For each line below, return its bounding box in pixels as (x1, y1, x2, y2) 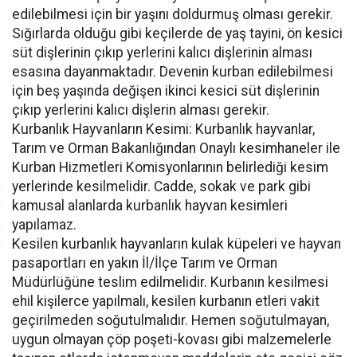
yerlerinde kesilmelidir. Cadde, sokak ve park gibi (12, 178, 311, 194)
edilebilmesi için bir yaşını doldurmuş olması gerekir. (12, 6, 333, 22)
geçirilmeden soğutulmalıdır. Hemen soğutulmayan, (12, 312, 329, 328)
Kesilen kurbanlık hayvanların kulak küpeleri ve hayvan (12, 236, 341, 252)
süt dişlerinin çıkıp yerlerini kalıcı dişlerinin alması (12, 45, 312, 61)
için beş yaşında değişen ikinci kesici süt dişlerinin (12, 83, 320, 99)
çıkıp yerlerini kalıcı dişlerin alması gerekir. (12, 102, 269, 118)
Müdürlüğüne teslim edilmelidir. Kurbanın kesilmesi (12, 274, 328, 290)
